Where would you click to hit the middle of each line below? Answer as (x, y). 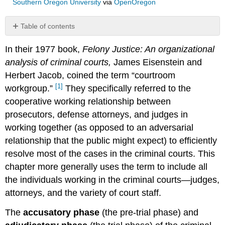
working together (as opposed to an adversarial (99, 128)
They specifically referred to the (127, 89)
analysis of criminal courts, (58, 63)
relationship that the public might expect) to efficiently (111, 141)
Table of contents (48, 26)
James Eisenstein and (157, 63)
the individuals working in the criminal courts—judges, (113, 180)
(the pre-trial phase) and (150, 212)
